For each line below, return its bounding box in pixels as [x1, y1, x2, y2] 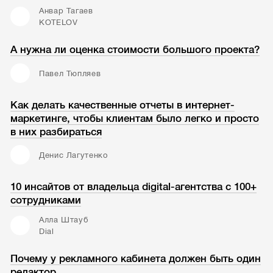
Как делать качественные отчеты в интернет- [10, 99, 235, 111]
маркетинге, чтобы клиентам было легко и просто [10, 112, 260, 124]
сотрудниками [10, 194, 82, 206]
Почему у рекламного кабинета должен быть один [10, 253, 261, 265]
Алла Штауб [38, 214, 88, 224]
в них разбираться [10, 126, 102, 138]
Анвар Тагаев [38, 5, 93, 15]
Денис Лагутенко [38, 150, 108, 160]
